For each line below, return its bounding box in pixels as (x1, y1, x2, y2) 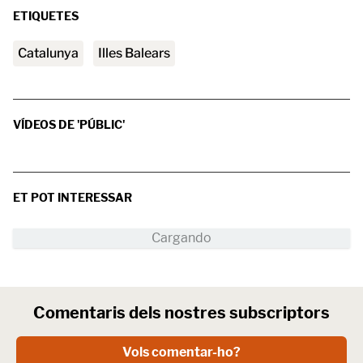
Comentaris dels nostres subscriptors (33, 303, 330, 322)
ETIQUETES (13, 9, 79, 23)
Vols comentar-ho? (122, 344, 241, 360)
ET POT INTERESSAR (13, 190, 132, 204)
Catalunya (27, 45, 79, 61)
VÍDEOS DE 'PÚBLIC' (13, 117, 125, 131)
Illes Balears (102, 45, 170, 61)
